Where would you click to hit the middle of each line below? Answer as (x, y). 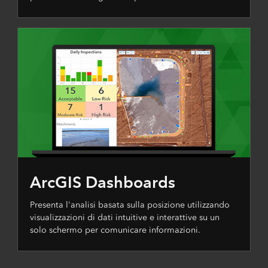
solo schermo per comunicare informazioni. (115, 230)
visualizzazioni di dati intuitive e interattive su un (124, 218)
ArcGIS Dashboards (102, 182)
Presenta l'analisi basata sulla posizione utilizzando (130, 205)
